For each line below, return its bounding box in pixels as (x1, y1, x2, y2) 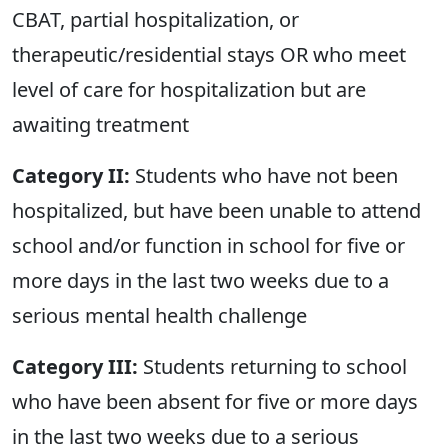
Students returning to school (138, 353, 407, 381)
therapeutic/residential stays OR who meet (12, 41, 406, 69)
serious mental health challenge (12, 302, 307, 330)
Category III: (12, 353, 138, 381)
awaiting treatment (12, 111, 189, 139)
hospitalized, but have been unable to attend (12, 197, 421, 225)
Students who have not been (130, 162, 398, 190)
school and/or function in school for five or (12, 232, 405, 260)
